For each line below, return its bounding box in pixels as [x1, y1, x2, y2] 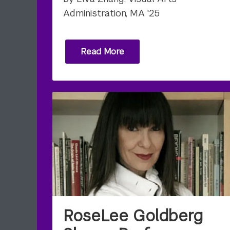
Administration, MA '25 [63, 7, 160, 20]
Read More [80, 46, 124, 57]
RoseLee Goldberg [63, 206, 203, 226]
